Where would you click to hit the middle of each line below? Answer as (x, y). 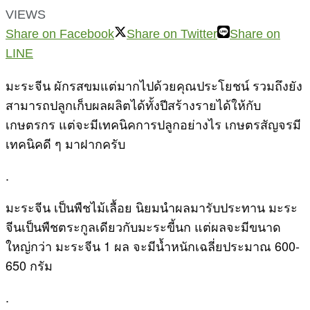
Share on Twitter (172, 34)
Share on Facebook (60, 34)
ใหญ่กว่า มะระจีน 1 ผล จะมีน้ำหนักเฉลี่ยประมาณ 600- (153, 245)
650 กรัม (33, 265)
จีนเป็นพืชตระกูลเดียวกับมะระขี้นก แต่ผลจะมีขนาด (143, 226)
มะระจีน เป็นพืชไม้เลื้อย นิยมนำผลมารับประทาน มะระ (152, 207)
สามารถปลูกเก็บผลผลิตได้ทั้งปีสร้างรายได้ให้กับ (133, 104)
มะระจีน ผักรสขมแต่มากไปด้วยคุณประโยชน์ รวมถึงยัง (154, 85)
